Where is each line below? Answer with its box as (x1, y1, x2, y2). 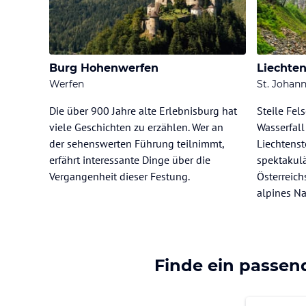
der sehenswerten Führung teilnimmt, (49, 136, 224, 150)
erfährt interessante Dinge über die (49, 152, 210, 167)
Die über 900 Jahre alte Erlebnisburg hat (49, 103, 237, 117)
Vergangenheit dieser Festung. (49, 169, 190, 183)
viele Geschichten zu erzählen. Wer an (49, 120, 223, 134)
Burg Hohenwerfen (49, 61, 158, 74)
